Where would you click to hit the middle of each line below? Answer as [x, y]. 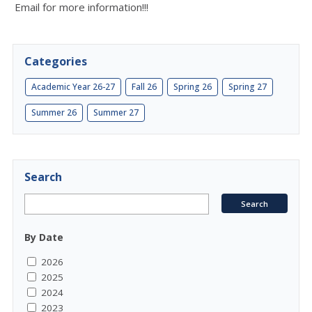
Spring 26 [193, 87]
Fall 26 [144, 87]
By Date [44, 237]
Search [43, 177]
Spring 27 [248, 87]
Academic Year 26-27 [73, 87]
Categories [56, 61]
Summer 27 [116, 112]
